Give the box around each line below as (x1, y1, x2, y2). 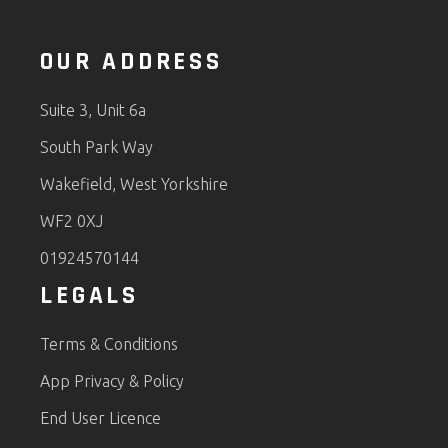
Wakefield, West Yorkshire (40, 175, 229, 194)
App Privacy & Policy (40, 372, 185, 391)
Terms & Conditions (40, 335, 179, 354)
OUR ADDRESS (40, 46, 223, 79)
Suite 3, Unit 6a (40, 101, 147, 120)
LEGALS (40, 280, 139, 313)
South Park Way (40, 138, 154, 157)
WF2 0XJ (40, 212, 104, 231)
